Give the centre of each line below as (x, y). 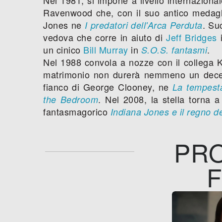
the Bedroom (71, 99)
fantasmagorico (77, 111)
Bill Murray (106, 49)
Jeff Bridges (192, 37)
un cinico (63, 49)
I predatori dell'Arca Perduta (144, 25)
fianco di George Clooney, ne (108, 86)
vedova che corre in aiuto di (105, 37)
